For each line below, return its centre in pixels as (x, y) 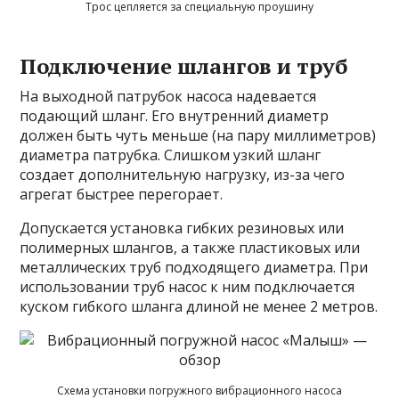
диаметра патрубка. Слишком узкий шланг (171, 155)
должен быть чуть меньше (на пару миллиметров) (198, 135)
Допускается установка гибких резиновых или (182, 228)
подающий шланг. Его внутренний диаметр (175, 115)
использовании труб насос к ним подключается (187, 286)
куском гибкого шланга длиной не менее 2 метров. (199, 306)
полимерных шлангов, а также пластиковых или (190, 247)
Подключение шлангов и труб (184, 65)
